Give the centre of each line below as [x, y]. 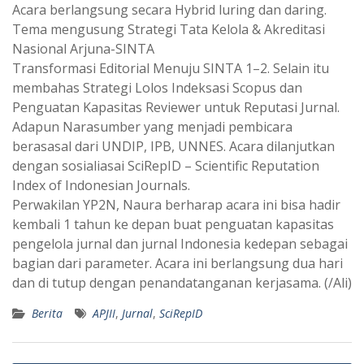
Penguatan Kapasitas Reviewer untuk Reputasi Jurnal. [176, 107]
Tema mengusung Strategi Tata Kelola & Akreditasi [169, 29]
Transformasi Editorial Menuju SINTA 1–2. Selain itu [171, 68]
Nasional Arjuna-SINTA [83, 48]
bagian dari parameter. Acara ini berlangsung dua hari [178, 263]
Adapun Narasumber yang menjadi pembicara [152, 126]
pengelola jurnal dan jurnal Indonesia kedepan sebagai [180, 243]
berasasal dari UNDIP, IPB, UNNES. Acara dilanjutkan [173, 146]
